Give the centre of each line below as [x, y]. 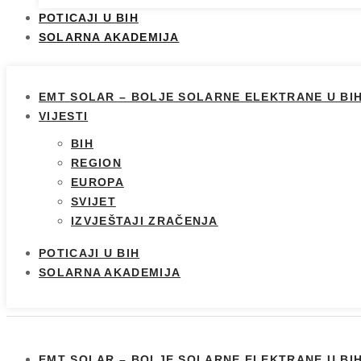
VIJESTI [64, 116]
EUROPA [98, 183]
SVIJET [93, 202]
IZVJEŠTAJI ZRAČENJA [145, 221]
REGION [96, 163]
